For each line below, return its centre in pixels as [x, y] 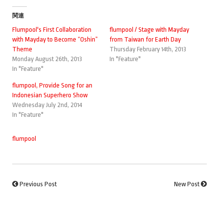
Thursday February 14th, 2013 [148, 49]
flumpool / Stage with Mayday [149, 29]
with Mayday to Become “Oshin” [55, 39]
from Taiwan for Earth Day [145, 39]
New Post [187, 184]
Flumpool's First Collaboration [52, 29]
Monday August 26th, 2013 [47, 59]
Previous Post [38, 184]
